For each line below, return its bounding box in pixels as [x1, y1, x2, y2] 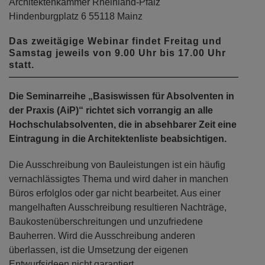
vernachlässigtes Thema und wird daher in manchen [9, 174, 228, 185]
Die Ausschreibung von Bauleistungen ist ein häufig [9, 160, 225, 170]
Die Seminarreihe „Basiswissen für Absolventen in [9, 91, 234, 102]
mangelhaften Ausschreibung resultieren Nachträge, [9, 202, 227, 213]
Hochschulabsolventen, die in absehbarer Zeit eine [9, 119, 237, 130]
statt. [9, 60, 34, 70]
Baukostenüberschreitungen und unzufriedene [9, 216, 203, 227]
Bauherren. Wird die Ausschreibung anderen [9, 231, 195, 241]
